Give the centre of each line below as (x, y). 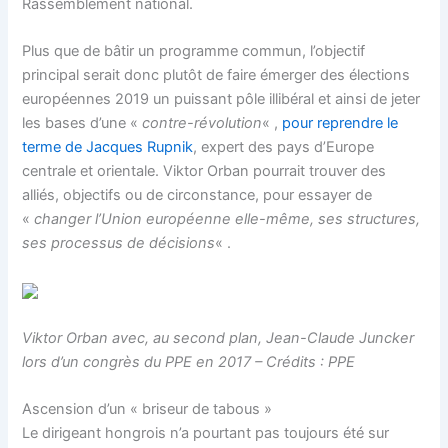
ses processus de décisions (119, 243)
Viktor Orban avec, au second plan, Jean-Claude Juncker (218, 337)
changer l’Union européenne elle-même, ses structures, (227, 219)
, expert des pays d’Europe (284, 147)
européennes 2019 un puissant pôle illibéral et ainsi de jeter (221, 99)
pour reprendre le (340, 123)
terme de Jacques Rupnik (108, 147)
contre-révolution (202, 123)
